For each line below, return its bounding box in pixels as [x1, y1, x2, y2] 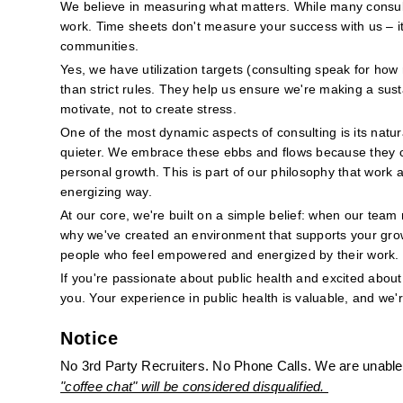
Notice [60, 328, 119, 348]
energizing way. [60, 184, 152, 199]
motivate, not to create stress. [60, 102, 237, 116]
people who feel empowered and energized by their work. [60, 247, 399, 262]
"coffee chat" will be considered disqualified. [60, 380, 328, 394]
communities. [60, 39, 139, 53]
